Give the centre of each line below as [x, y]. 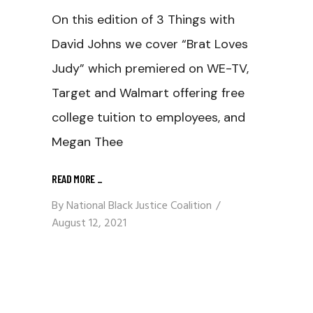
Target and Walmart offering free [148, 93]
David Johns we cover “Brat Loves [150, 44]
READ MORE [74, 178]
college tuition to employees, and [148, 117]
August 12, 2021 [89, 223]
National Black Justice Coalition [139, 206]
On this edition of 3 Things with [143, 19]
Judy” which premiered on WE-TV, [150, 68]
